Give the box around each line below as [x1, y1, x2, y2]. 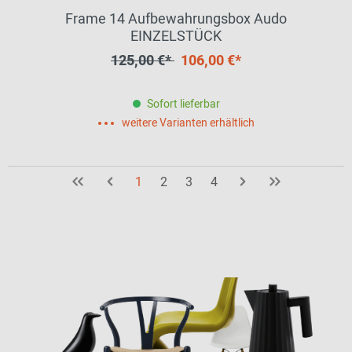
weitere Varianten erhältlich [121, 115, 255, 131]
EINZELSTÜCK [130, 26, 222, 47]
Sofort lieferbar [146, 96, 220, 112]
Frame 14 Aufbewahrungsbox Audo [65, 9, 287, 30]
